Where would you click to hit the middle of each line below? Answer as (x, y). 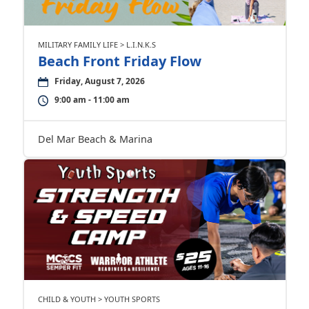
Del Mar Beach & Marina (95, 139)
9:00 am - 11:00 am (92, 100)
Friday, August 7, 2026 (99, 81)
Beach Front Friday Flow (119, 61)
